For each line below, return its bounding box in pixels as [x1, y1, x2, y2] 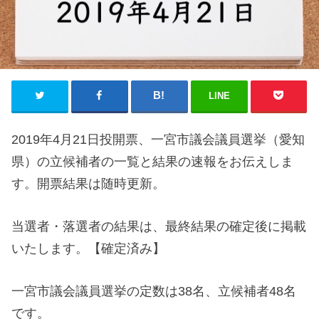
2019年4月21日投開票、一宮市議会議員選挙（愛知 [11, 132, 305, 147]
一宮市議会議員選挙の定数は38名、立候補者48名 [11, 283, 297, 298]
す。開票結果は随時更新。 [11, 176, 166, 191]
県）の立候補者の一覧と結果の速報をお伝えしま [11, 154, 294, 169]
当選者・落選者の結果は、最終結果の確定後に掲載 [11, 219, 307, 234]
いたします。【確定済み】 [11, 241, 166, 256]
